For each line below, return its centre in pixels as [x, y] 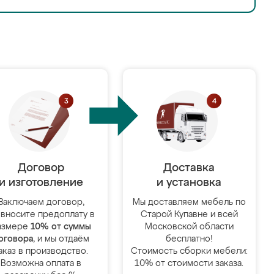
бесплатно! [189, 239]
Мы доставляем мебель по [189, 202]
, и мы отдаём [61, 239]
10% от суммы [61, 227]
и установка [189, 183]
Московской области [189, 227]
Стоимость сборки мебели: [189, 251]
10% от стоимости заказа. [189, 264]
